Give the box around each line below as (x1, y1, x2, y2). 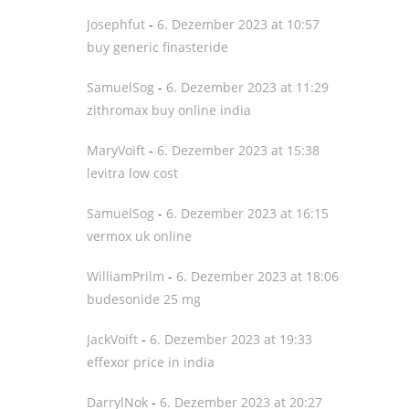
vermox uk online (87, 227, 192, 245)
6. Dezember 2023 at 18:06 (176, 267, 339, 285)
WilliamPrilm (87, 267, 164, 285)
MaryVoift (87, 142, 145, 159)
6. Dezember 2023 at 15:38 (157, 142, 320, 159)
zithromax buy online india (87, 101, 251, 119)
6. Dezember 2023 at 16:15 (166, 204, 329, 222)
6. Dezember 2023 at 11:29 (166, 79, 329, 96)
